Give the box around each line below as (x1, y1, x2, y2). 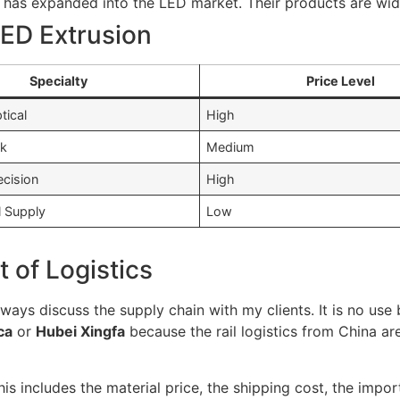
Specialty (29, 73, 87, 89)
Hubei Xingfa (36, 322, 125, 341)
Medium (206, 139, 255, 155)
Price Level (306, 73, 375, 89)
